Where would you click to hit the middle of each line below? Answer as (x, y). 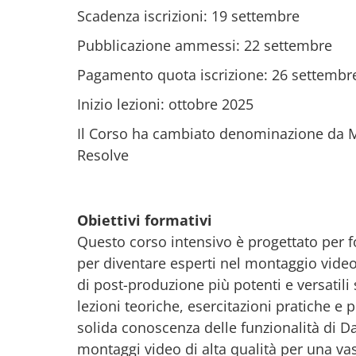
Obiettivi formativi (145, 220)
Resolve (103, 155)
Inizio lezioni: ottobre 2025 (165, 104)
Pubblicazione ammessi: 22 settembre (205, 45)
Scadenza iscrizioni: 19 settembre (188, 16)
